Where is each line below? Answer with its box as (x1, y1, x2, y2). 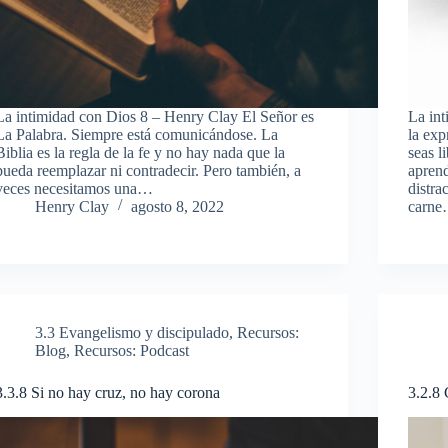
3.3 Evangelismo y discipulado (35, 323, 230, 341)
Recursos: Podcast (74, 341, 190, 359)
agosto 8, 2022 (131, 197, 225, 215)
